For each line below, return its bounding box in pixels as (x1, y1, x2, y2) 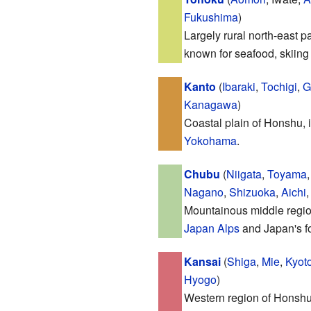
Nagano (183, 183, 224, 200)
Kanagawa (183, 96, 237, 112)
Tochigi (260, 78, 297, 94)
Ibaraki (221, 78, 255, 94)
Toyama (267, 165, 307, 182)
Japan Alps (183, 219, 239, 236)
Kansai (183, 253, 221, 269)
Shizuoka (228, 183, 276, 200)
